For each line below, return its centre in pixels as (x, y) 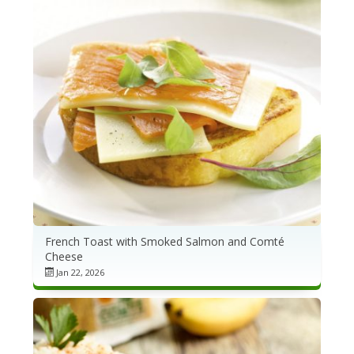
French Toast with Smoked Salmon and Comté (164, 242)
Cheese (64, 257)
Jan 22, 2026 (80, 273)
